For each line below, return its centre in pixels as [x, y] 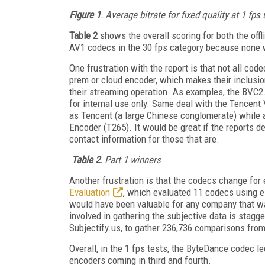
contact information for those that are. [146, 139]
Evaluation [90, 192]
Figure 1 [85, 14]
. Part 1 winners [130, 159]
